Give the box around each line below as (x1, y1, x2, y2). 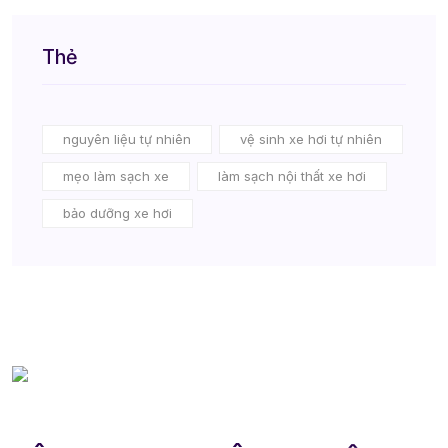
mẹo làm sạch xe (63, 168, 169, 185)
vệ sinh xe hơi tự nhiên (240, 131, 382, 148)
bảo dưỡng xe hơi (63, 205, 172, 222)
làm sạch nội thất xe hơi (218, 168, 366, 185)
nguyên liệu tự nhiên (63, 131, 191, 148)
